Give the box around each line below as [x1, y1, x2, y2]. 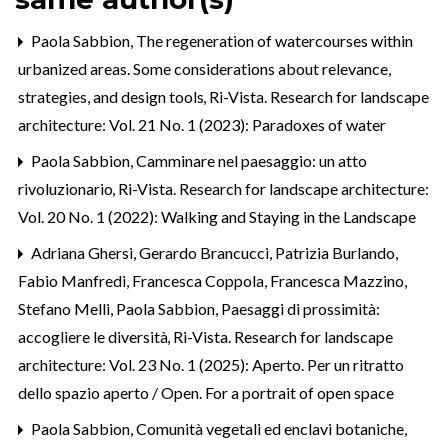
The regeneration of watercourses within [136, 30, 413, 50]
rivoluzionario [18, 178, 116, 198]
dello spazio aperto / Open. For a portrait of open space [18, 382, 394, 402]
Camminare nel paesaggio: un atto [136, 150, 367, 170]
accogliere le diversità [18, 326, 171, 346]
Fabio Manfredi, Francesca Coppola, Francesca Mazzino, [18, 270, 407, 290]
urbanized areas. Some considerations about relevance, [18, 58, 391, 78]
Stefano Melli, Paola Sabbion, [18, 298, 221, 318]
